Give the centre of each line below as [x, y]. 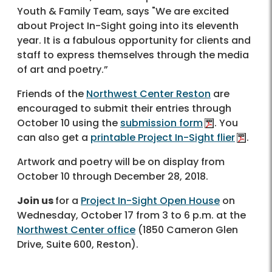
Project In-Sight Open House [150, 200]
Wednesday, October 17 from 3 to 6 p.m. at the [131, 215]
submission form [161, 123]
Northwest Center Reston [148, 93]
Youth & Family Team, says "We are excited [123, 11]
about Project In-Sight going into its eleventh [128, 25]
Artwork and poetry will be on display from [121, 161]
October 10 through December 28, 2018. [113, 176]
